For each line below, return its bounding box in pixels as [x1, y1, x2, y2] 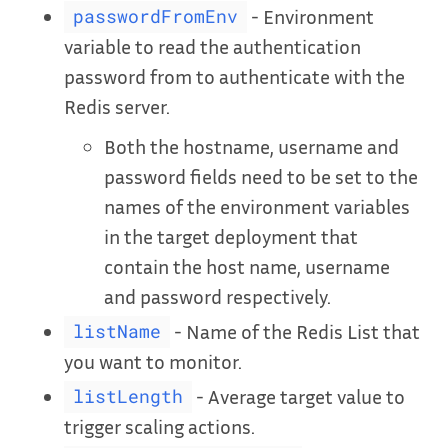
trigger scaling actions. [64, 413, 255, 438]
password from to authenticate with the [64, 63, 405, 88]
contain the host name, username [104, 253, 390, 278]
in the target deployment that [104, 223, 358, 248]
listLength [72, 385, 183, 409]
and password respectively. [104, 283, 331, 308]
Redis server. [64, 93, 170, 118]
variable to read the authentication [64, 33, 361, 58]
